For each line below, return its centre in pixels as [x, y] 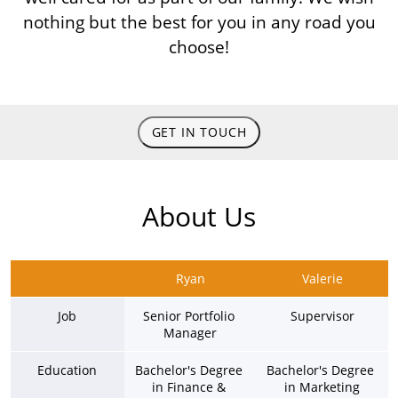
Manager [190, 332]
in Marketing [322, 386]
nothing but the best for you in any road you [199, 21]
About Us [199, 217]
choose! [199, 46]
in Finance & [188, 386]
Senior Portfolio [188, 315]
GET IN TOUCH [199, 132]
